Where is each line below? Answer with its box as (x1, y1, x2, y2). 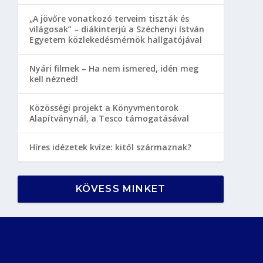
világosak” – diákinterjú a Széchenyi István (29, 23, 204, 35)
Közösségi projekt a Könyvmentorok (29, 102, 178, 113)
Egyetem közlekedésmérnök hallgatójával (29, 33, 202, 45)
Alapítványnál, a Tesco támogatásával (29, 112, 189, 124)
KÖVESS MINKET (75, 183, 166, 194)
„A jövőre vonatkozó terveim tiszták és (29, 12, 189, 24)
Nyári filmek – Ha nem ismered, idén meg (29, 62, 198, 74)
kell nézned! (29, 73, 78, 85)
